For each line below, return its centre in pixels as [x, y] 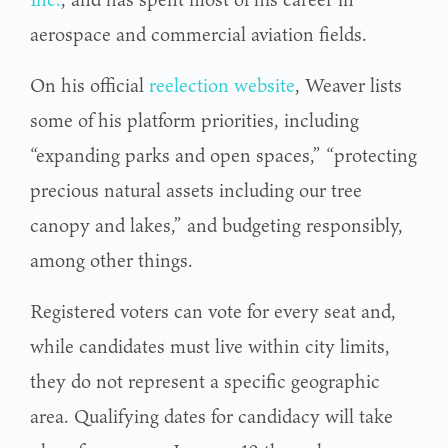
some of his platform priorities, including [194, 119]
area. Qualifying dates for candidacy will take [211, 415]
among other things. [111, 259]
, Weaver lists [348, 84]
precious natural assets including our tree [196, 189]
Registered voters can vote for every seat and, [213, 310]
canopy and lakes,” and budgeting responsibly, [216, 224]
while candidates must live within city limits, [210, 345]
